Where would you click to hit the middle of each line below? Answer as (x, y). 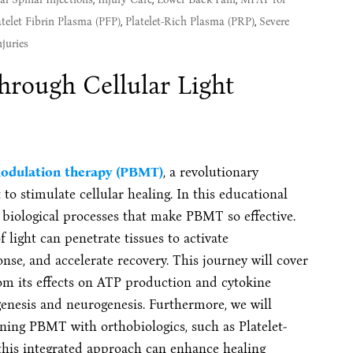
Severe (274, 22)
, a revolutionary (210, 173)
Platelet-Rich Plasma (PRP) (190, 22)
